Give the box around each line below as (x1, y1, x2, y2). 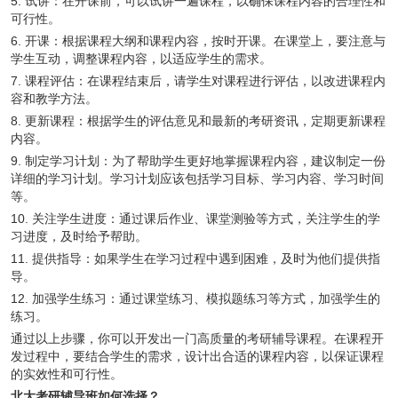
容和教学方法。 (11, 92, 98, 106)
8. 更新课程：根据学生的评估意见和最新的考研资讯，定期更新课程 (11, 114, 386, 128)
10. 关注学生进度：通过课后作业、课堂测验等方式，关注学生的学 (11, 211, 380, 226)
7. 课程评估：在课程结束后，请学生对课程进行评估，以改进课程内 (11, 74, 386, 88)
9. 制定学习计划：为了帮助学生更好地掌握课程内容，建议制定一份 (11, 154, 386, 168)
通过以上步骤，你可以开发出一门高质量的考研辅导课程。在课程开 (11, 331, 384, 346)
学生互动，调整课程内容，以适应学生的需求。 (11, 52, 272, 66)
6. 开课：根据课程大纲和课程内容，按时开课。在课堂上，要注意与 (11, 34, 386, 48)
